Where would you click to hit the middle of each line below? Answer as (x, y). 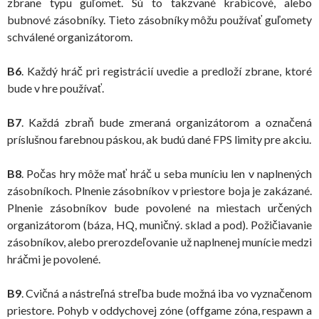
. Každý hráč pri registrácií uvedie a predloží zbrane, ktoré (167, 71)
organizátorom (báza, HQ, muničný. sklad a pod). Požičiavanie (159, 225)
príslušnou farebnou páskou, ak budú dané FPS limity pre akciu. (159, 139)
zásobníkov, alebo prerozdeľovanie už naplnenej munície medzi (159, 242)
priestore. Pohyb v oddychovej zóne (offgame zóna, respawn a (159, 310)
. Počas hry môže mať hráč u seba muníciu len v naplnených (167, 173)
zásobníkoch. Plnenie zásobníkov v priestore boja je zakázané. (159, 190)
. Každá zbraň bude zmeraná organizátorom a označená (167, 122)
